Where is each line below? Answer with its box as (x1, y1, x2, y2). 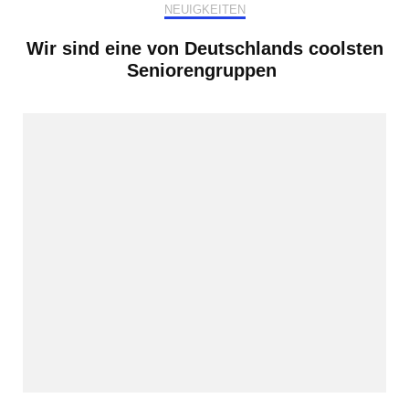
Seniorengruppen (127, 60, 282, 81)
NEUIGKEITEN (163, 3, 246, 17)
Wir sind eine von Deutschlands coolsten (26, 38, 383, 59)
